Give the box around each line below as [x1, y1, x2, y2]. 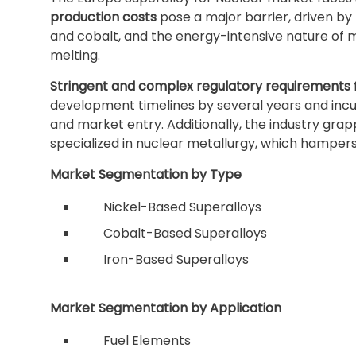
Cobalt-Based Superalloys [103, 224, 267, 242]
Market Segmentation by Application [50, 299, 281, 317]
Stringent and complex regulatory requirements [50, 77, 350, 95]
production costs [50, 8, 157, 26]
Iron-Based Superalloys [103, 250, 249, 269]
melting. [50, 46, 100, 64]
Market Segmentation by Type [50, 165, 242, 184]
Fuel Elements [103, 331, 191, 350]
